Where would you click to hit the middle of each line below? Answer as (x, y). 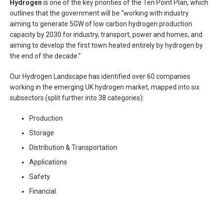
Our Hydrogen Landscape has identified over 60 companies (100, 76)
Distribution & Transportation (73, 147)
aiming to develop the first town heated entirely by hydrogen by (106, 45)
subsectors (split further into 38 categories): (77, 98)
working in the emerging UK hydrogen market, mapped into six (105, 87)
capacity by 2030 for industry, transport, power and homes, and (106, 35)
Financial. (43, 191)
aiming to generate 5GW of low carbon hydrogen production (101, 24)
